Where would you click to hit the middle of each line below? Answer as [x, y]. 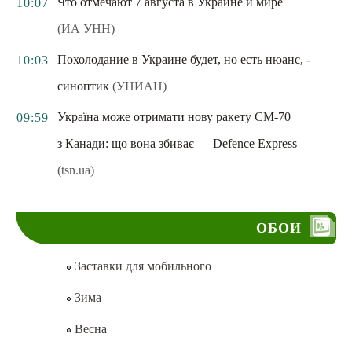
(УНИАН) [139, 86]
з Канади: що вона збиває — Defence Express [177, 143]
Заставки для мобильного [141, 266]
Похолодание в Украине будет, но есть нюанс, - [184, 59]
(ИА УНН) [86, 29]
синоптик [83, 86]
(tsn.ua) [76, 170]
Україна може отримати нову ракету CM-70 [174, 117]
